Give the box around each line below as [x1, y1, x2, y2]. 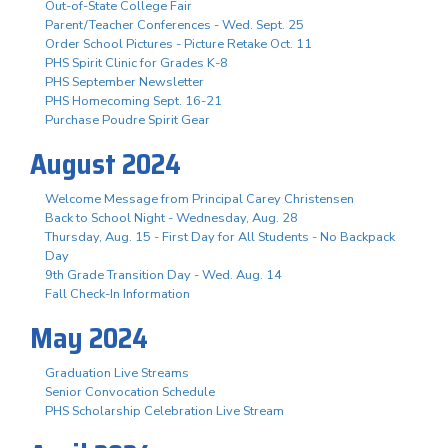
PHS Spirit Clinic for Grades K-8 [45, 53, 228, 72]
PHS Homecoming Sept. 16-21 [45, 91, 222, 110]
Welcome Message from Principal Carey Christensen [45, 189, 354, 208]
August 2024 [30, 141, 181, 186]
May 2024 [30, 315, 148, 360]
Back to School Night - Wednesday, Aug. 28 [45, 208, 298, 227]
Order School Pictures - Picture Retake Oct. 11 [45, 34, 312, 53]
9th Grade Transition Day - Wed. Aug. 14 [45, 265, 282, 284]
